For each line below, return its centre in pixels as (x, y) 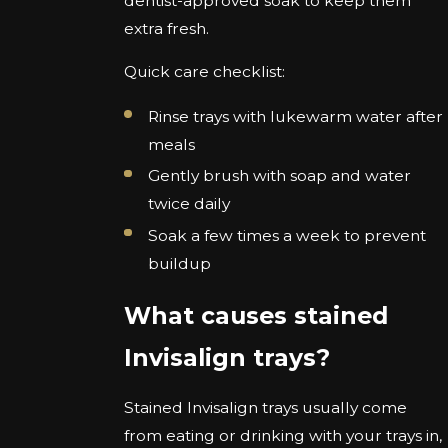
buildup (181, 263)
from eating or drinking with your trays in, (283, 436)
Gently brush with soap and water (279, 176)
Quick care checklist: (209, 72)
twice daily (190, 204)
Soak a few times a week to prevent (286, 235)
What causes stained (256, 315)
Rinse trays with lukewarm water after (295, 117)
